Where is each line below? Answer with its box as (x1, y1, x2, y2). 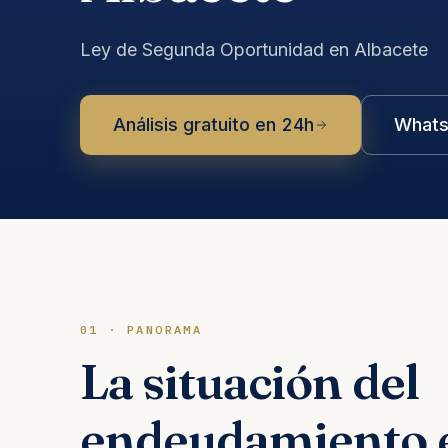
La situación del (80, 352, 419, 411)
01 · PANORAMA (80, 322, 203, 337)
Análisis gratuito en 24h (113, 114, 314, 135)
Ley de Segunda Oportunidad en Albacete (80, 39, 428, 60)
